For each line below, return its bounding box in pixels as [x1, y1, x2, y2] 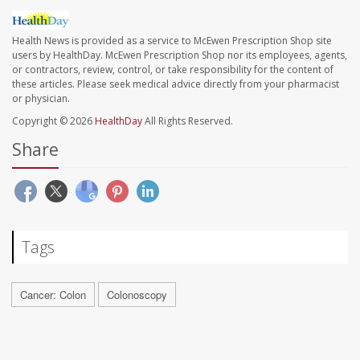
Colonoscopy [107, 287, 167, 303]
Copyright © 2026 [12, 114, 95, 129]
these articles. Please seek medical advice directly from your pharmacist [12, 77, 339, 92]
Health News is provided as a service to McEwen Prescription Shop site [12, 34, 332, 48]
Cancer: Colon [20, 287, 86, 303]
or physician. [12, 92, 70, 106]
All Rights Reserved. [142, 114, 233, 129]
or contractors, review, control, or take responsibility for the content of [12, 63, 333, 77]
